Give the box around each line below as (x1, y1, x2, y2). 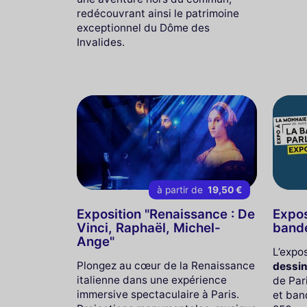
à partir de (157, 184, 206, 196)
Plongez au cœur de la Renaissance (77, 258, 255, 272)
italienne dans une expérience (77, 273, 227, 286)
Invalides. (77, 36, 125, 49)
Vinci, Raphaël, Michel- (77, 219, 221, 236)
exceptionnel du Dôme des (77, 21, 210, 35)
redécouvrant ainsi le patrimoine (77, 7, 239, 21)
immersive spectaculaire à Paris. (77, 287, 239, 301)
